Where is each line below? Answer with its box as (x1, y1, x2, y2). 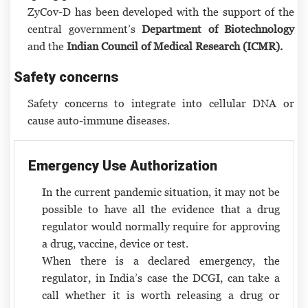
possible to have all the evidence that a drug (42, 202, 280, 215)
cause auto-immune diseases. (27, 113, 170, 126)
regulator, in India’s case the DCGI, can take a (42, 271, 280, 284)
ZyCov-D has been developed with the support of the (27, 5, 294, 18)
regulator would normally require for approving (42, 219, 280, 232)
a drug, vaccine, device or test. (42, 236, 188, 250)
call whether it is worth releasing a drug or (42, 288, 280, 301)
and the (27, 39, 67, 52)
